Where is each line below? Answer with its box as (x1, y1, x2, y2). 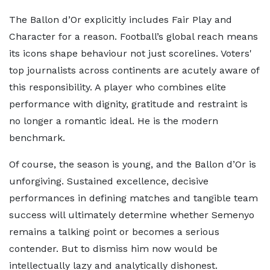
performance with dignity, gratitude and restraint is (9, 98, 248, 110)
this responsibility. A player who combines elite (9, 81, 226, 93)
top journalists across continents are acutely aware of (9, 64, 259, 76)
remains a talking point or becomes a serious (9, 226, 219, 237)
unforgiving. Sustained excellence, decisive (9, 175, 209, 187)
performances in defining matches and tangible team (9, 192, 258, 204)
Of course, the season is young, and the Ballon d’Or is (9, 159, 256, 170)
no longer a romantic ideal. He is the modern (9, 115, 218, 127)
